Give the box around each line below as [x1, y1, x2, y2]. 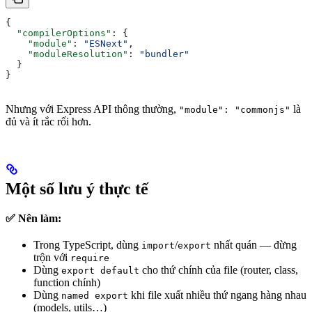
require [70, 253, 109, 263]
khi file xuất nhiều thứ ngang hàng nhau [128, 289, 306, 301]
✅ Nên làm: [6, 212, 61, 224]
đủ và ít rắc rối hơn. [6, 116, 91, 127]
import [141, 240, 175, 251]
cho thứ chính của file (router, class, [139, 264, 298, 276]
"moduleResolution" [6, 49, 128, 59]
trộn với [33, 251, 70, 263]
